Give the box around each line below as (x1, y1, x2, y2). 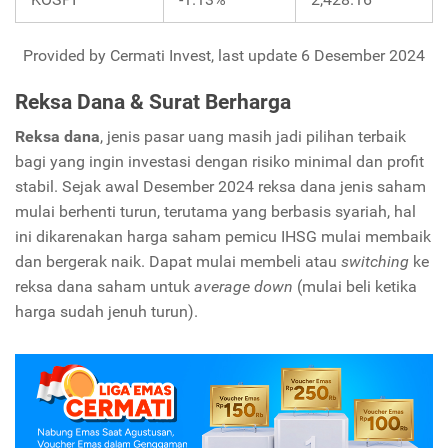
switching (341, 252, 409, 272)
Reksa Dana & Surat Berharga (15, 90, 291, 115)
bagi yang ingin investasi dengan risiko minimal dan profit (15, 152, 424, 172)
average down (194, 277, 293, 297)
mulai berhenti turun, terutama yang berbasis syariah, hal (15, 202, 416, 222)
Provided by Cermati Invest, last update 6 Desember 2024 (23, 46, 425, 66)
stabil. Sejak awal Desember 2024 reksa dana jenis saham (15, 177, 426, 197)
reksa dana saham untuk (15, 277, 194, 297)
